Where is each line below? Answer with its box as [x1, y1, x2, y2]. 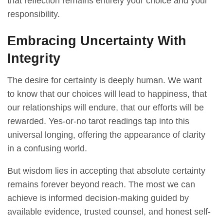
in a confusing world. [7, 144, 87, 154]
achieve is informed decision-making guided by [7, 193, 189, 203]
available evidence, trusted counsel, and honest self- [7, 207, 211, 217]
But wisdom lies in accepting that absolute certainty [7, 166, 205, 176]
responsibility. [7, 9, 60, 19]
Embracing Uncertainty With [7, 33, 186, 48]
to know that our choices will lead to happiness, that [7, 89, 207, 99]
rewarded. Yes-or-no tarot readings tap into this [7, 116, 189, 127]
